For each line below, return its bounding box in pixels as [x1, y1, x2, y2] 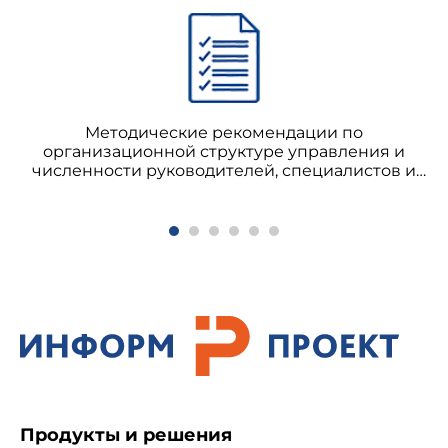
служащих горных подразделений [81, 179, 367, 199]
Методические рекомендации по [85, 122, 363, 142]
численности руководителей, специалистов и [32, 160, 416, 180]
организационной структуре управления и [43, 141, 405, 161]
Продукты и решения [20, 424, 232, 446]
